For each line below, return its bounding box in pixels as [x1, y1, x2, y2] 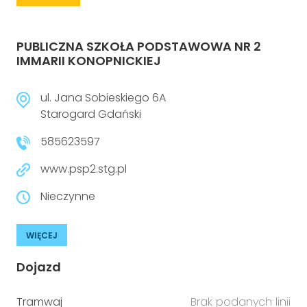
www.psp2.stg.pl [40, 161, 127, 177]
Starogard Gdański [40, 106, 141, 122]
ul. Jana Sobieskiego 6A [40, 90, 166, 106]
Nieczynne [40, 188, 95, 204]
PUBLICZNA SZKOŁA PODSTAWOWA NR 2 [16, 38, 261, 55]
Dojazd [16, 258, 61, 275]
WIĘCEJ [26, 230, 58, 241]
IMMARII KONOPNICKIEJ [16, 52, 161, 69]
